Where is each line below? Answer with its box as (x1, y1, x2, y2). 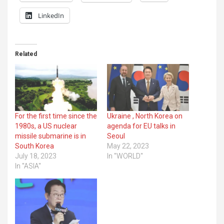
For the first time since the (15, 111, 97, 120)
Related (15, 50, 37, 57)
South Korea (15, 141, 54, 150)
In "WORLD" (107, 151, 143, 160)
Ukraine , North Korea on (107, 111, 182, 120)
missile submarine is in (15, 131, 86, 140)
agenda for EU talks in (107, 121, 175, 130)
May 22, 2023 (107, 141, 149, 150)
